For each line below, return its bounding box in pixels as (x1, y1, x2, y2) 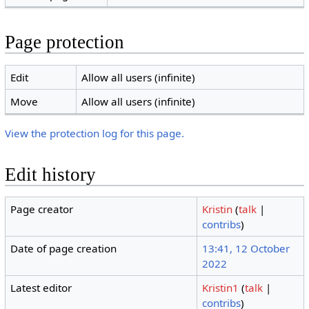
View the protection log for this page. (4, 126, 184, 140)
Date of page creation (10, 241, 117, 256)
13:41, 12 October (202, 241, 290, 256)
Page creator (10, 202, 74, 217)
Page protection (4, 32, 124, 53)
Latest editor (10, 281, 72, 295)
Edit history (4, 163, 96, 185)
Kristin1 (202, 281, 239, 295)
